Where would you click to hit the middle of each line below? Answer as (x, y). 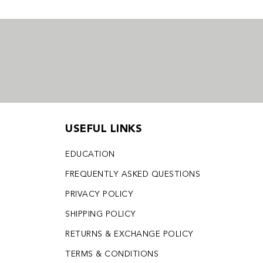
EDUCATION (90, 155)
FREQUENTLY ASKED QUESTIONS (133, 175)
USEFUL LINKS (104, 129)
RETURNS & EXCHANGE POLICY (129, 235)
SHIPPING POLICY (101, 215)
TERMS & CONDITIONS (112, 254)
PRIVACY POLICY (99, 195)
